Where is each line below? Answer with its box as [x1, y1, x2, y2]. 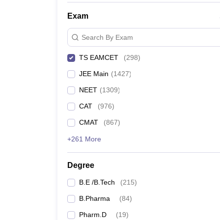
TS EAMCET [79, 54, 118, 61]
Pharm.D [79, 211, 107, 219]
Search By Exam [82, 33, 133, 41]
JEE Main [79, 70, 109, 78]
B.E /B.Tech [79, 178, 115, 186]
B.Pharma [79, 194, 110, 202]
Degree [67, 161, 94, 169]
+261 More [67, 135, 101, 143]
